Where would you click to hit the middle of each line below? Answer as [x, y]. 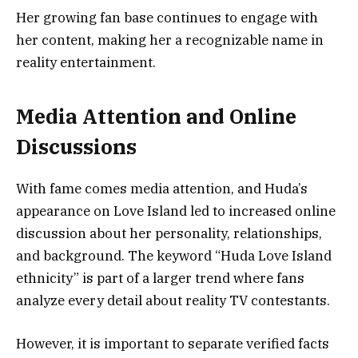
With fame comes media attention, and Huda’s [162, 188]
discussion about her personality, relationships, [169, 233]
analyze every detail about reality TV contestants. [173, 300]
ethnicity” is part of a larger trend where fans [160, 278]
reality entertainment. [86, 63]
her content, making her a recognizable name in [170, 40]
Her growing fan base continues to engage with [167, 18]
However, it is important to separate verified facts [173, 344]
